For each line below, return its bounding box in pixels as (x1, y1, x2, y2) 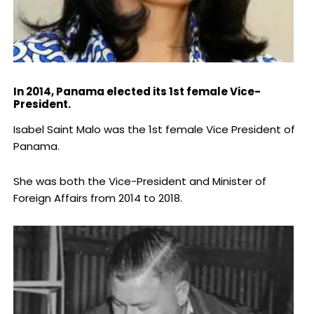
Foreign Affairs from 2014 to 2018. (13, 191, 182, 206)
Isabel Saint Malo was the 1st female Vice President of (13, 122, 295, 137)
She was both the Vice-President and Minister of (13, 174, 266, 189)
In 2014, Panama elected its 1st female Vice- (13, 84, 261, 100)
